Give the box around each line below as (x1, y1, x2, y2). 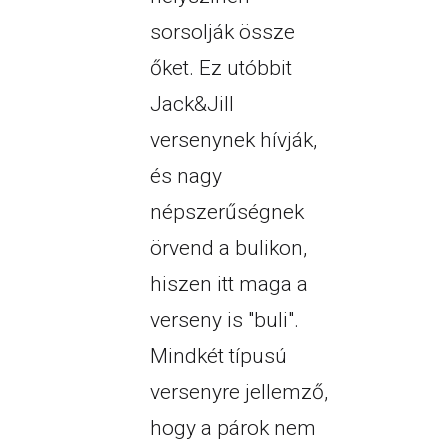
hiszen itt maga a (149, 272, 308, 297)
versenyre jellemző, (149, 380, 328, 405)
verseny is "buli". (149, 308, 299, 333)
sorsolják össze (149, 20, 295, 45)
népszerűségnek (149, 200, 304, 225)
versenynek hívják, (149, 128, 317, 153)
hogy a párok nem (149, 416, 316, 441)
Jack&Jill (149, 92, 234, 117)
